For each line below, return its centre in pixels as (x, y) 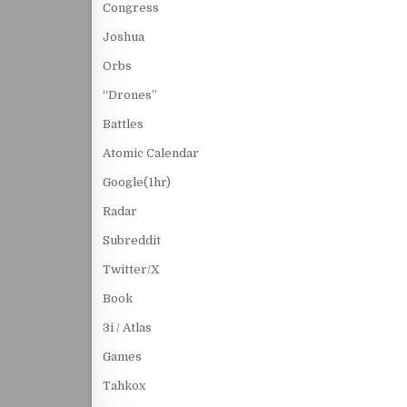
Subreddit (132, 240)
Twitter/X (131, 269)
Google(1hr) (137, 182)
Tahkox (124, 386)
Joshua (124, 37)
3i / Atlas (127, 328)
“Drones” (130, 95)
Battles (123, 124)
